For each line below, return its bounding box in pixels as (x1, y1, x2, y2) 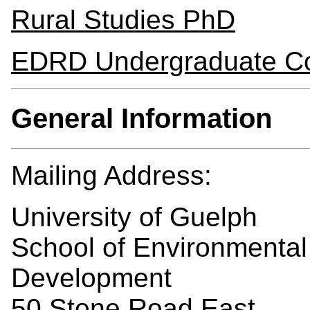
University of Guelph (11, 201, 257, 232)
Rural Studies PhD (11, 5, 235, 35)
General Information (11, 102, 272, 134)
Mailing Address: (11, 160, 212, 190)
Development (11, 262, 172, 293)
